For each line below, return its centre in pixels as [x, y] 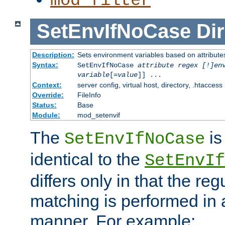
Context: [47, 85]
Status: [44, 105]
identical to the [87, 159]
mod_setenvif [98, 115]
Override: [48, 95]
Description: [53, 54]
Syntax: [45, 65]
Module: [46, 115]
